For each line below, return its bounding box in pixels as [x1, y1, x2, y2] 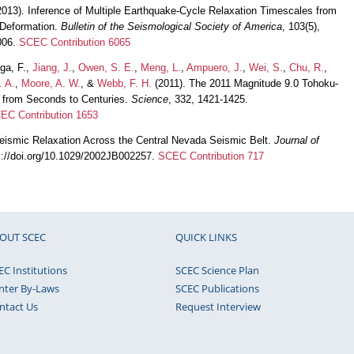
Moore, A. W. [21, 77, 81, 89]
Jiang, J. [32, 61, 72, 73]
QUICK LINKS [175, 229, 237, 244]
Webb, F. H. [97, 77, 152, 89]
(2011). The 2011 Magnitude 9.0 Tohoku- [152, 77, 338, 89]
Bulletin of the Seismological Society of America [61, 20, 282, 32]
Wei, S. [249, 61, 283, 73]
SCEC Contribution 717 [158, 149, 264, 162]
